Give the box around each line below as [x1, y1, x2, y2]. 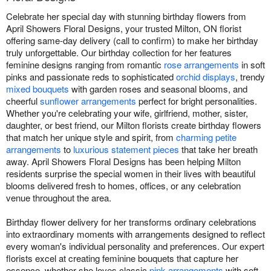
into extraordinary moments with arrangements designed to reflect [6, 227, 265, 240]
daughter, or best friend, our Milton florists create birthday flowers [6, 118, 261, 131]
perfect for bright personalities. [136, 94, 257, 107]
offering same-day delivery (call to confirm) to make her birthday [6, 33, 258, 47]
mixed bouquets [6, 82, 69, 95]
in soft [239, 57, 265, 71]
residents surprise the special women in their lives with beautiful [6, 166, 255, 180]
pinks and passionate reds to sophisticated [6, 70, 176, 83]
